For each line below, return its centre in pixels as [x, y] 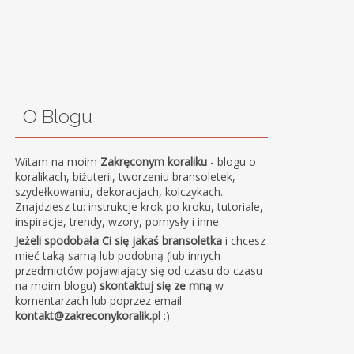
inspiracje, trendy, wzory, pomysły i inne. [119, 221]
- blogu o [232, 161]
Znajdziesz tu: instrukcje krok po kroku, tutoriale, [139, 206]
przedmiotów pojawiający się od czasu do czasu [139, 270]
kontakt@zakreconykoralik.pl [88, 315]
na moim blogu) [58, 285]
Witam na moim [58, 161]
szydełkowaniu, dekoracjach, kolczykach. [119, 191]
